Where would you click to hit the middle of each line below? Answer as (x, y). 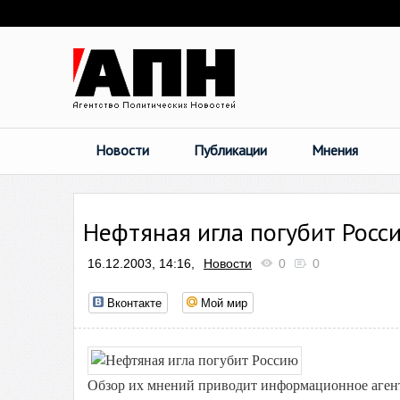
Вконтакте (134, 302)
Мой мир (224, 302)
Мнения (335, 150)
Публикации (230, 150)
